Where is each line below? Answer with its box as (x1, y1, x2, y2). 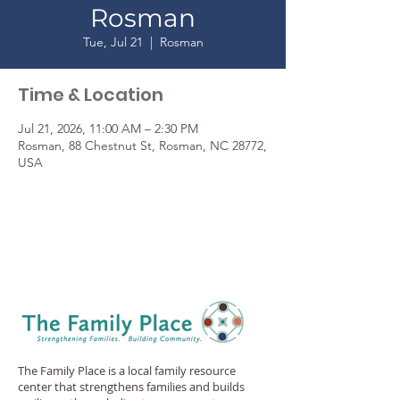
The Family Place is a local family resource (18, 362, 236, 379)
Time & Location (18, 82, 163, 107)
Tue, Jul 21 (82, 34, 143, 50)
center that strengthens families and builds (18, 379, 245, 395)
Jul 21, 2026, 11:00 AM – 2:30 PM (18, 121, 198, 137)
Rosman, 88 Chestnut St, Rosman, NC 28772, (18, 137, 267, 154)
